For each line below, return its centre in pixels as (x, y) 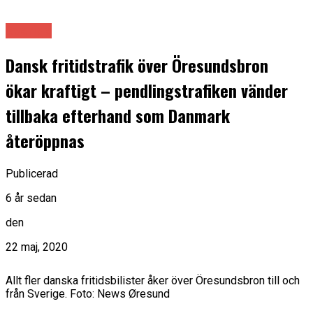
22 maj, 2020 (37, 247)
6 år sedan (31, 198)
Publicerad (32, 174)
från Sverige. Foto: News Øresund (88, 294)
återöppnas (45, 141)
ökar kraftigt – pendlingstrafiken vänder (147, 90)
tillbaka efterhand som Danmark (118, 116)
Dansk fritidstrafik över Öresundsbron (137, 65)
